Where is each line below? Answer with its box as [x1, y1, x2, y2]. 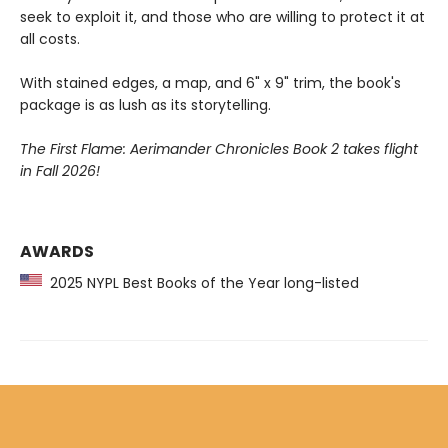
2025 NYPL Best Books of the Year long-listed [42, 272, 359, 293]
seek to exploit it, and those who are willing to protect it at [20, 6, 425, 27]
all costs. [20, 28, 80, 49]
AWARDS [20, 239, 94, 263]
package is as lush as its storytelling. [20, 94, 271, 115]
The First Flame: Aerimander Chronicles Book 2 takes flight [20, 138, 418, 159]
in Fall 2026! [20, 160, 100, 181]
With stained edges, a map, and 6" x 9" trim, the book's [20, 72, 401, 93]
